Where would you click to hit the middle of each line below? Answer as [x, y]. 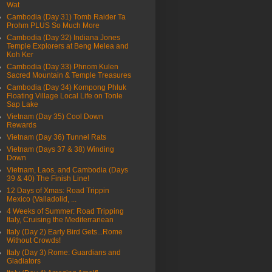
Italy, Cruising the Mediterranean [60, 220]
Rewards [22, 125]
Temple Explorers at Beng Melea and [68, 46]
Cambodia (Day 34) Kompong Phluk [66, 88]
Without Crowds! [34, 241]
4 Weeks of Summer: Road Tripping [65, 212]
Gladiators [24, 261]
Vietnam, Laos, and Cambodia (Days [67, 170]
